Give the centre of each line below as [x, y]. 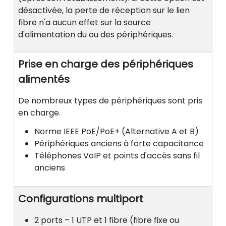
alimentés [44, 79]
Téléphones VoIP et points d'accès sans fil [117, 155]
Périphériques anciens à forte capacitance [119, 143]
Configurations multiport [81, 199]
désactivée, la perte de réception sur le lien [104, 11]
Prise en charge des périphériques [106, 64]
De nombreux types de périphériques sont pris [110, 101]
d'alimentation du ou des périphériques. [96, 35]
